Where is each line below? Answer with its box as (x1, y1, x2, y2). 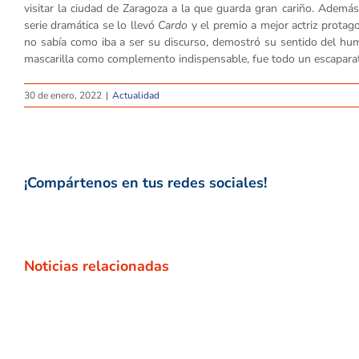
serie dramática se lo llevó (24, 18, 159, 34)
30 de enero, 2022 (24, 89, 102, 103)
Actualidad (112, 89, 159, 103)
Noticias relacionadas (24, 256, 169, 276)
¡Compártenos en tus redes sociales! (24, 173, 267, 193)
